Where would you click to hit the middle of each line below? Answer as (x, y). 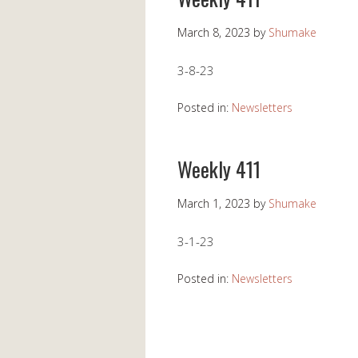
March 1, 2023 (214, 204)
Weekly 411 (219, 169)
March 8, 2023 (214, 33)
